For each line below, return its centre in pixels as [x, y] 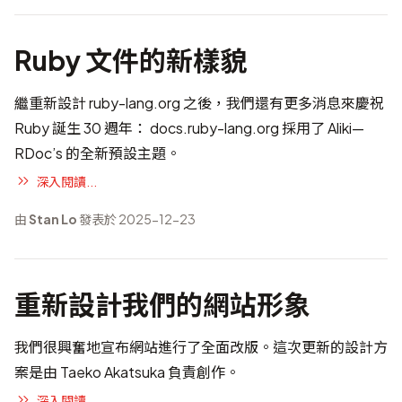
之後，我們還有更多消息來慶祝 [282, 103]
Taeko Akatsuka [113, 372]
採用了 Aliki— [322, 128]
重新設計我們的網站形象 [162, 304]
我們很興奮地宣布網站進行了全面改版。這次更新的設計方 [201, 347]
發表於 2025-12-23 [136, 219]
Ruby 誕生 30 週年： [82, 128]
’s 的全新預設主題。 [116, 153]
